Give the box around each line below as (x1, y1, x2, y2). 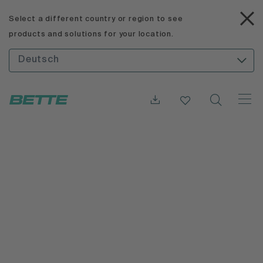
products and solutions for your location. (9, 31, 174, 38)
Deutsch (18, 55, 59, 65)
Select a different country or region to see (9, 15, 183, 23)
